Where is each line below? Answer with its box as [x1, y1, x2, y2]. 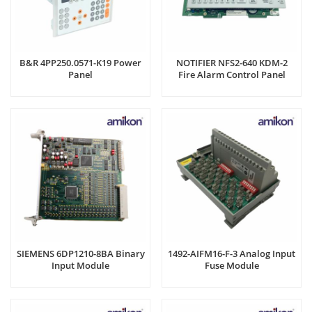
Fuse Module [204, 259, 259, 272]
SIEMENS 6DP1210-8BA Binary [16, 247, 145, 260]
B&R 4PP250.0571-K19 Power [19, 56, 141, 69]
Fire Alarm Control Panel [178, 68, 286, 81]
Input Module [52, 259, 109, 272]
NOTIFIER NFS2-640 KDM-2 [175, 56, 288, 69]
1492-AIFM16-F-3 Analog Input [168, 247, 295, 260]
